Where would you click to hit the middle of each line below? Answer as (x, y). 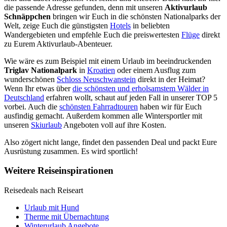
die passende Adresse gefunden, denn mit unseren (84, 7)
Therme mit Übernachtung (67, 217)
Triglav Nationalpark (41, 70)
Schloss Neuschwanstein (96, 79)
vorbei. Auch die (32, 106)
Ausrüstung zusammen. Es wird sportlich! (71, 151)
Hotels (120, 25)
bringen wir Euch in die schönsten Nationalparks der (136, 16)
